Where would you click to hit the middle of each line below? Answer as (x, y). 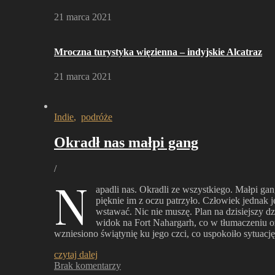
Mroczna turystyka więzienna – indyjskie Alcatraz (158, 52)
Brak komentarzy (87, 266)
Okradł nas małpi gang (126, 143)
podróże (97, 117)
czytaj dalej (76, 255)
